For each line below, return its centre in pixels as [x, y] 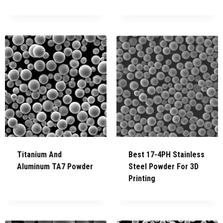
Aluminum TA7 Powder [55, 167]
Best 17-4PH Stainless [167, 155]
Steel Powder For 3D [164, 167]
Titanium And [39, 155]
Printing [142, 179]
